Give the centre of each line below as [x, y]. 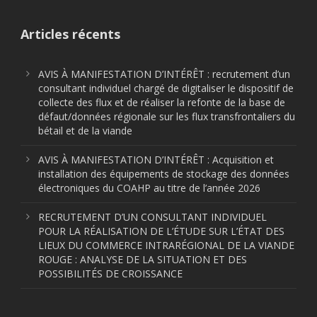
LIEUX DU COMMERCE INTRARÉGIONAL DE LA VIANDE [166, 245]
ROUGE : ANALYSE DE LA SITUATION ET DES [143, 259]
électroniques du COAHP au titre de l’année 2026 [149, 188]
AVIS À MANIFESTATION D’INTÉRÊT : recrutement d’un [164, 74]
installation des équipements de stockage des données [164, 173]
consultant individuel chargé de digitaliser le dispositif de [166, 88]
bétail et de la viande [85, 130]
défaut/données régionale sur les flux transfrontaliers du [167, 116]
